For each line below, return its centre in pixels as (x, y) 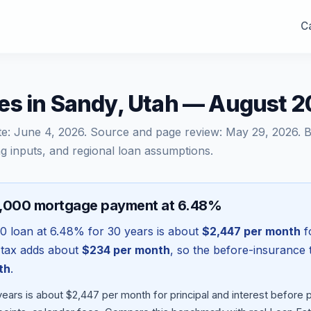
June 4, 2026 (49, 132)
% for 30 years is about (138, 231)
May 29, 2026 (262, 132)
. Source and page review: (155, 132)
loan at (28, 231)
